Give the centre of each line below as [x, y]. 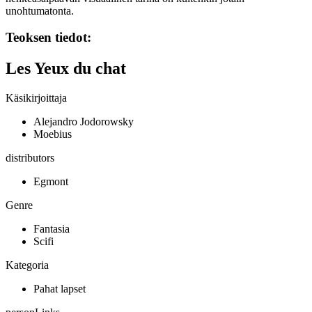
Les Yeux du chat [66, 69]
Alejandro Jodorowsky [84, 122]
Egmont [51, 182]
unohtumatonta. [40, 10]
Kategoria [27, 265]
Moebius [53, 134]
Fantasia [52, 229]
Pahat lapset [60, 289]
